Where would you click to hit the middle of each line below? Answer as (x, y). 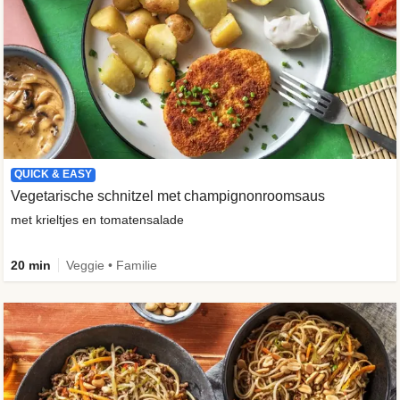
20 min (31, 265)
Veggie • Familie (112, 265)
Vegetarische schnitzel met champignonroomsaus (168, 196)
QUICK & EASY (53, 175)
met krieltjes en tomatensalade (97, 220)
